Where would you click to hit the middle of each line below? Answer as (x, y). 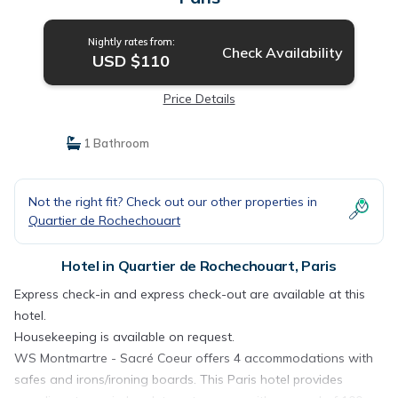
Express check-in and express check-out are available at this (190, 294)
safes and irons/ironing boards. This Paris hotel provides (179, 379)
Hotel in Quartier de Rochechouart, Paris (199, 265)
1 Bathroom (115, 143)
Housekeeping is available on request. (124, 336)
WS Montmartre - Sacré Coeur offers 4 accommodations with (194, 358)
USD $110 (131, 60)
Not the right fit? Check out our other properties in (173, 201)
